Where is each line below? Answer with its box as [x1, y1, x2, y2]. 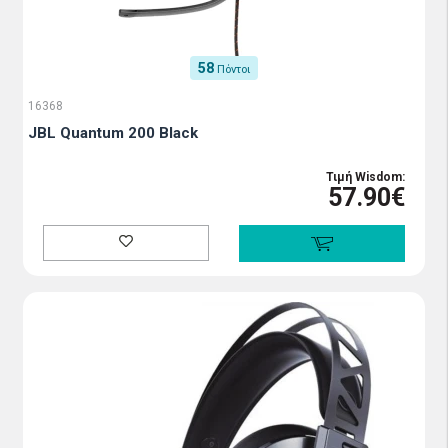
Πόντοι [217, 63, 250, 76]
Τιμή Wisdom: [326, 170, 405, 184]
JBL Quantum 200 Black [28, 124, 198, 142]
